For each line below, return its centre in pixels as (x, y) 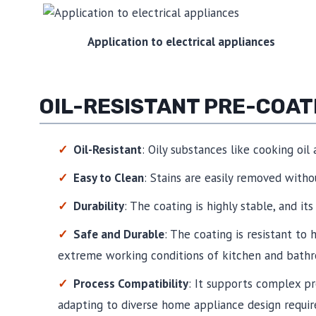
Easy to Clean (108, 178)
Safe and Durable (119, 235)
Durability (98, 206)
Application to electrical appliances (181, 41)
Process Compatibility (130, 284)
